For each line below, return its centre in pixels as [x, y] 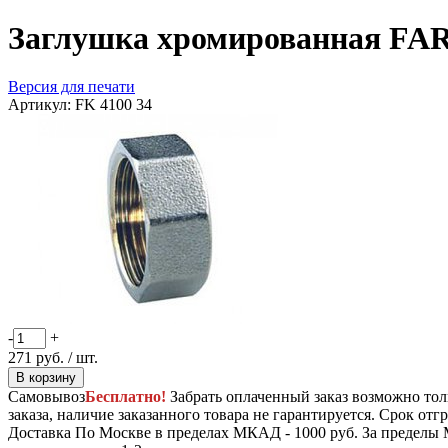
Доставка [39, 433]
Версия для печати [71, 87]
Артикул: [41, 105]
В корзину [46, 378]
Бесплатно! [125, 397]
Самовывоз [46, 397]
